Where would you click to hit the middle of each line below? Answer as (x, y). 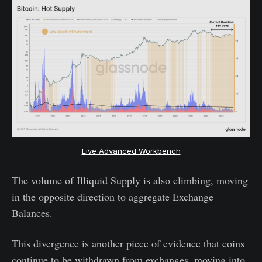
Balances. (32, 213)
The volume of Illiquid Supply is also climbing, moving (130, 180)
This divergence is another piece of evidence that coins (128, 244)
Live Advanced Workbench (131, 151)
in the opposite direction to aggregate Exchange (113, 197)
